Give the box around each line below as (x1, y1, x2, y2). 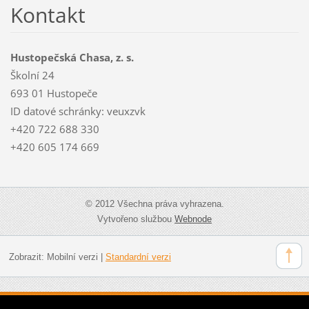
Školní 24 (10, 68, 54, 82)
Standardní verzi (105, 251, 171, 262)
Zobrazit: (8, 251, 47, 262)
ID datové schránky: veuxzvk (10, 103, 146, 118)
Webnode (175, 213, 212, 224)
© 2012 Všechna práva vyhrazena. (85, 198, 224, 209)
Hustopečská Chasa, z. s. (10, 50, 134, 64)
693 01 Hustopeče (10, 86, 97, 100)
